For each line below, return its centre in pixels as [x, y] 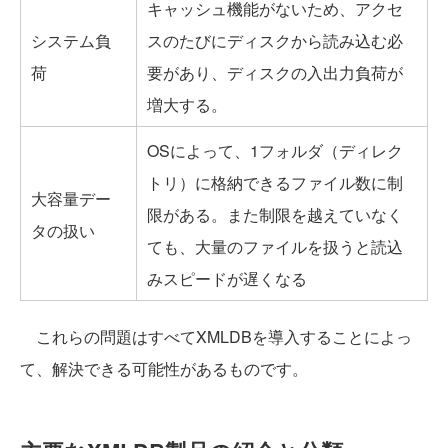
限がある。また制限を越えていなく [275, 215]
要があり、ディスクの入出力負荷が [275, 73]
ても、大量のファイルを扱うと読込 [275, 247]
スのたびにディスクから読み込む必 [275, 41]
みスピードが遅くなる [227, 279]
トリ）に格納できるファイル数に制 [275, 183]
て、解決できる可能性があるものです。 [164, 369]
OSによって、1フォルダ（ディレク [275, 151]
